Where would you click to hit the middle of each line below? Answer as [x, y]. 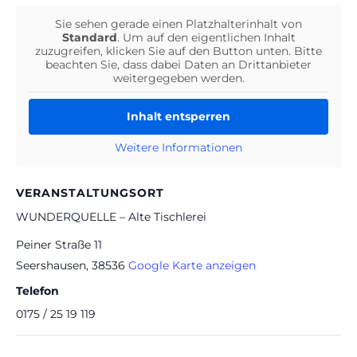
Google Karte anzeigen [192, 266]
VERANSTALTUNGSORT [90, 193]
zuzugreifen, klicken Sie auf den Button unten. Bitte [178, 51]
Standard [89, 38]
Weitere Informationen [178, 148]
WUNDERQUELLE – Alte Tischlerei [111, 217]
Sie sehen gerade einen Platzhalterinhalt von [178, 24]
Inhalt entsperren [178, 117]
